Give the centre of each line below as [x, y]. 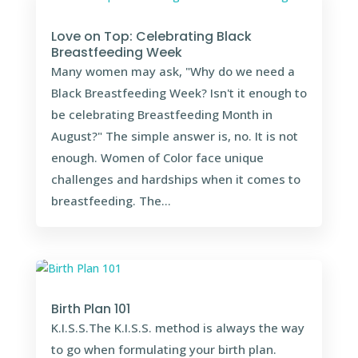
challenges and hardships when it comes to [175, 179]
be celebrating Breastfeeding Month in [161, 114]
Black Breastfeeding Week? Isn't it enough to [179, 92]
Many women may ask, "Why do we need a [173, 71]
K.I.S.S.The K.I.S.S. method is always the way [177, 328]
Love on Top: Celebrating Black [151, 36]
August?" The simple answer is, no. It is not [174, 135]
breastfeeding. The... [111, 200]
